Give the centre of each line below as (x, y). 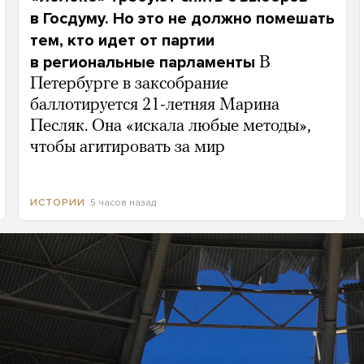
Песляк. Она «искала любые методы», (170, 126)
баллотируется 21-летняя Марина (154, 105)
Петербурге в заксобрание (129, 84)
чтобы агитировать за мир (127, 147)
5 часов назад (123, 202)
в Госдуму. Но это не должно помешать (182, 18)
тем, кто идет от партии (122, 40)
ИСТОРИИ (57, 202)
